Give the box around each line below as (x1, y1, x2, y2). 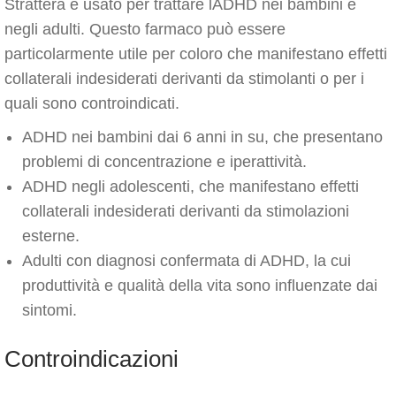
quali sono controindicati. (4, 95, 179, 112)
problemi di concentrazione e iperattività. (22, 153, 307, 171)
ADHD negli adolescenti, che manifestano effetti (22, 178, 359, 195)
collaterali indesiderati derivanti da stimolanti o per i (4, 70, 364, 88)
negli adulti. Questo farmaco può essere (4, 20, 286, 38)
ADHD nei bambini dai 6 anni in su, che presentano (22, 128, 383, 146)
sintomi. (22, 301, 77, 319)
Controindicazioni (4, 346, 179, 372)
